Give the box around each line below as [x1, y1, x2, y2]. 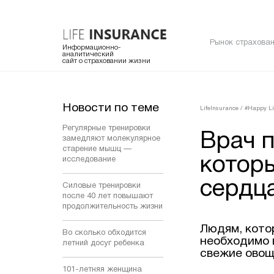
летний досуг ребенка [62, 239, 144, 247]
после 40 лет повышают [62, 192, 153, 200]
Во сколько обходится [62, 229, 146, 237]
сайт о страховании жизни [62, 57, 150, 64]
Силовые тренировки [62, 182, 141, 190]
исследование [62, 155, 116, 163]
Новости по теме [62, 102, 159, 114]
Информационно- [62, 44, 120, 51]
